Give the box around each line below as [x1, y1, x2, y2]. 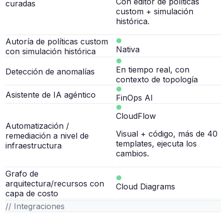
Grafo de [5, 169, 38, 179]
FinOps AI [116, 93, 153, 103]
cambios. [116, 148, 149, 159]
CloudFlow [116, 111, 156, 121]
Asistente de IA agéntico [5, 90, 96, 100]
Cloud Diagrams [116, 182, 175, 192]
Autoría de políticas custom [5, 37, 108, 47]
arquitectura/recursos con [5, 179, 104, 189]
